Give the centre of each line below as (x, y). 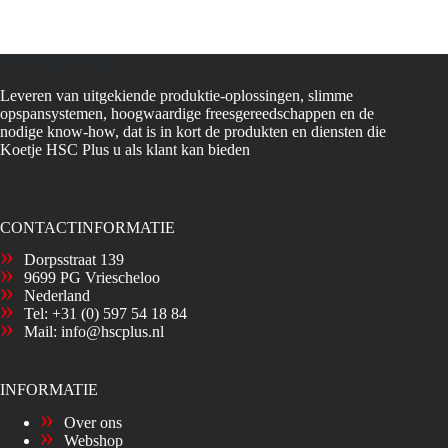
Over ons (93, 423)
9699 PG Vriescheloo (92, 278)
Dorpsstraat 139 (74, 260)
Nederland (57, 296)
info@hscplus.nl (112, 332)
